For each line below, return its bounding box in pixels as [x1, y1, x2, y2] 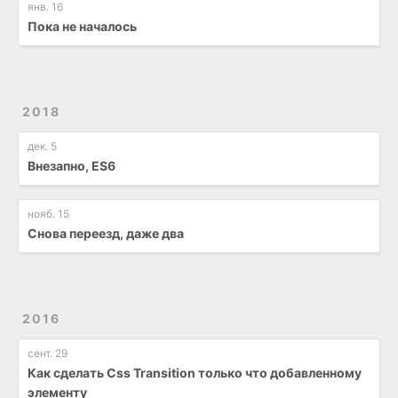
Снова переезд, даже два [28, 225, 184, 241]
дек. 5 [28, 139, 57, 153]
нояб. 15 [28, 206, 69, 220]
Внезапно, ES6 [28, 157, 115, 173]
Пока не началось [28, 18, 137, 34]
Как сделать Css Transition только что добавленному [28, 364, 362, 380]
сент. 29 [28, 346, 68, 360]
